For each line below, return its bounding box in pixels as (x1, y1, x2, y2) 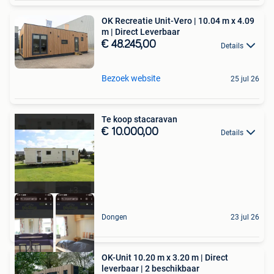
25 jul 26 (231, 74, 259, 83)
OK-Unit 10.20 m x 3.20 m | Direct (102, 252, 228, 262)
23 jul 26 (231, 212, 259, 221)
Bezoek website (102, 73, 160, 83)
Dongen (102, 212, 127, 221)
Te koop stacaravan (102, 114, 177, 124)
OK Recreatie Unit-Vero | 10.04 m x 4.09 (102, 16, 254, 26)
